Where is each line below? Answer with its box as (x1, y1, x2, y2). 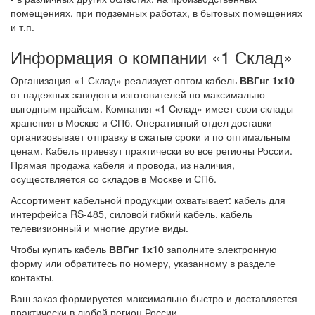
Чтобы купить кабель (11, 241, 109, 256)
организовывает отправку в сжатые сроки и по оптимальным (11, 129, 290, 143)
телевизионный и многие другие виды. (11, 220, 188, 235)
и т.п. (11, 19, 34, 34)
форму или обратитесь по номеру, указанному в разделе (11, 255, 276, 270)
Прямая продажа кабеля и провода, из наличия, (11, 157, 235, 172)
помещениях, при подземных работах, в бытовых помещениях (11, 5, 302, 20)
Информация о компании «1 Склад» (11, 44, 292, 69)
